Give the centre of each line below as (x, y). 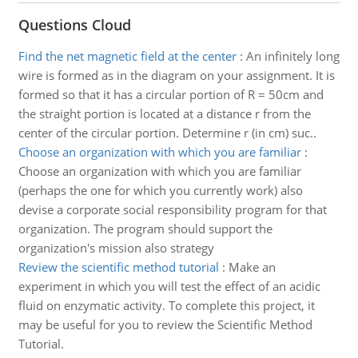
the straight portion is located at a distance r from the (164, 113)
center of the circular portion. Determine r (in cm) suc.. (167, 133)
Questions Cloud (74, 25)
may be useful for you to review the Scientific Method (165, 324)
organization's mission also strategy (116, 248)
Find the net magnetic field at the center (127, 56)
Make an (252, 267)
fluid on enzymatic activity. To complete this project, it (166, 305)
